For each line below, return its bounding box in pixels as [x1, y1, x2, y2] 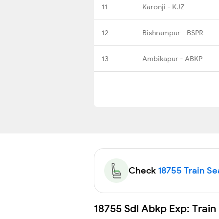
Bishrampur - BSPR [142, 28, 203, 37]
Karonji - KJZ [142, 2, 184, 11]
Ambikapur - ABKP [142, 54, 202, 63]
